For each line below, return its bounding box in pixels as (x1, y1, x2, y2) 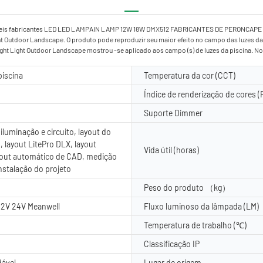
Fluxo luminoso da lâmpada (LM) (144, 201, 259, 211)
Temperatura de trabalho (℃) (144, 220, 247, 230)
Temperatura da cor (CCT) (144, 70, 235, 80)
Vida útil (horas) (144, 144, 199, 155)
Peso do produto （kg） (144, 182, 230, 193)
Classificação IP (144, 238, 200, 249)
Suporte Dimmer (144, 107, 203, 118)
